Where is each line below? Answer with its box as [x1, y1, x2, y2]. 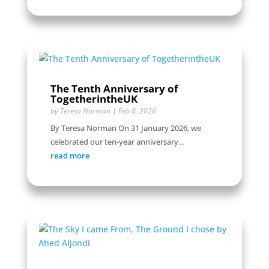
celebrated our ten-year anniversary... [50, 136, 184, 148]
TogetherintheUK [50, 92, 138, 106]
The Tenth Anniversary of [50, 82, 178, 96]
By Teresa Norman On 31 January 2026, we [50, 122, 201, 134]
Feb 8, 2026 [118, 106, 156, 116]
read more [50, 150, 89, 162]
